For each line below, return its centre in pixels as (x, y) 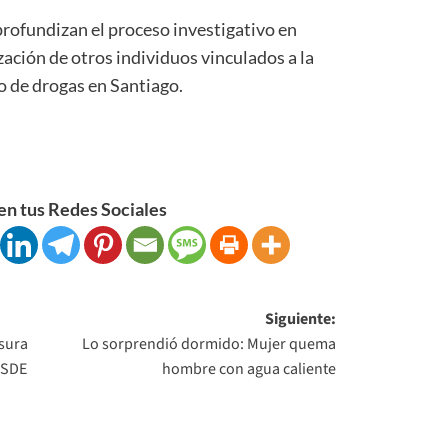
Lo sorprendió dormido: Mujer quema (209, 343)
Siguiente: (301, 318)
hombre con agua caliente (249, 368)
